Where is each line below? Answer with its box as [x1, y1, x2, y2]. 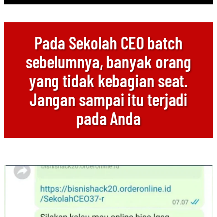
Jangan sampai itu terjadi [29, 89, 188, 109]
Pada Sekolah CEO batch [34, 32, 183, 53]
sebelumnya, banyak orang [25, 51, 192, 72]
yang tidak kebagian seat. [29, 70, 188, 91]
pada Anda [76, 108, 141, 128]
